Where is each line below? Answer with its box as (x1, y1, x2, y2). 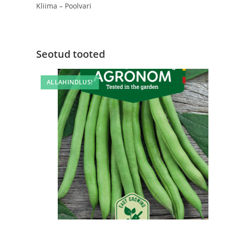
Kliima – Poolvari (36, 1, 91, 11)
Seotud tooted (36, 47, 105, 61)
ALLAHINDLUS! (46, 77, 93, 86)
